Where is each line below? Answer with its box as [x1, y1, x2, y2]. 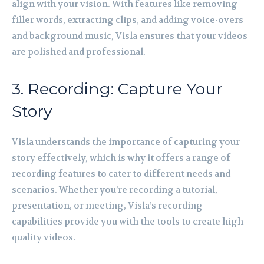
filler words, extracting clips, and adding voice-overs [12, 14, 243, 26]
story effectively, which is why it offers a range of [12, 151, 230, 164]
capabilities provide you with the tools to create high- [12, 215, 246, 227]
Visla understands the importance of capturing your [12, 136, 240, 148]
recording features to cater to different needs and [12, 167, 230, 180]
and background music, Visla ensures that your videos [12, 29, 247, 42]
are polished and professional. [12, 45, 146, 58]
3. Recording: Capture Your [12, 78, 223, 98]
